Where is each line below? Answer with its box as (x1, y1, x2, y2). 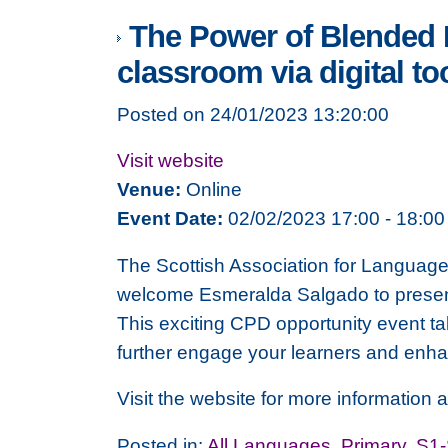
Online (181, 178, 242, 201)
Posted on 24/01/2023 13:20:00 (117, 102, 389, 125)
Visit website (117, 149, 224, 172)
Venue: (117, 178, 181, 201)
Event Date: (117, 207, 223, 230)
